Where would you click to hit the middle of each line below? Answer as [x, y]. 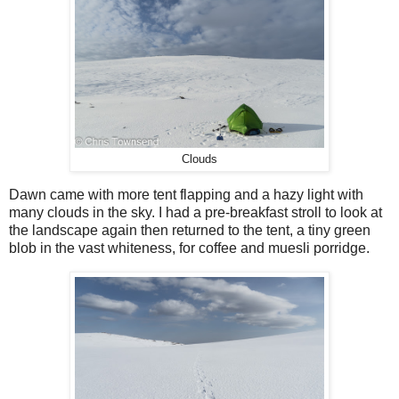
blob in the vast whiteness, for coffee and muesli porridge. [189, 248]
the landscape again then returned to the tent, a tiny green [190, 230]
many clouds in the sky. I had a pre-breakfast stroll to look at [195, 212]
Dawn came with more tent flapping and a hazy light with [186, 194]
